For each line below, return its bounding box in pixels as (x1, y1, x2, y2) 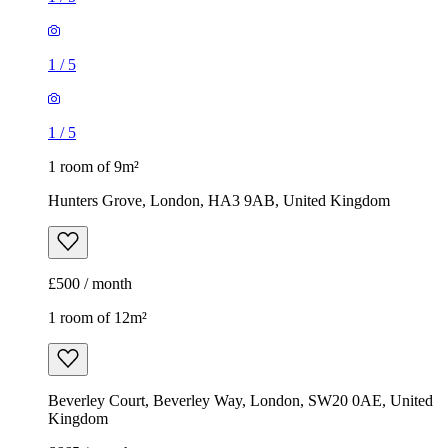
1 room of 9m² (48, 158, 139, 176)
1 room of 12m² (48, 309, 147, 327)
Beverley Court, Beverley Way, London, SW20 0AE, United (48, 392, 433, 410)
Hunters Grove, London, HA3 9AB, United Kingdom (48, 192, 390, 210)
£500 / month (48, 275, 132, 293)
